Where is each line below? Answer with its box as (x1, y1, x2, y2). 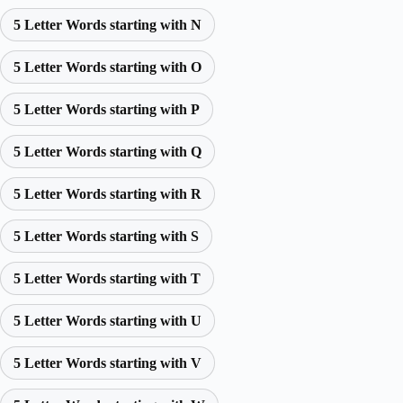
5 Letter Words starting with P (13, 101, 200, 117)
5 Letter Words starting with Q (13, 143, 201, 159)
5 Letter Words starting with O (13, 58, 201, 75)
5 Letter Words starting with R (13, 185, 201, 201)
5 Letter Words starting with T (13, 270, 201, 286)
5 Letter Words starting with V (13, 354, 201, 371)
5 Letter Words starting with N (13, 16, 201, 32)
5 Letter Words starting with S (13, 228, 199, 244)
